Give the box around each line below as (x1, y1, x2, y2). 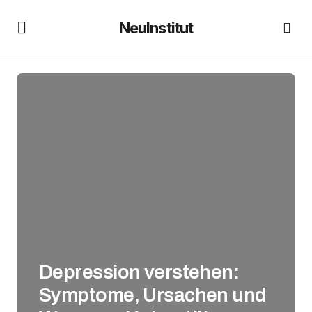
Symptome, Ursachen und (39, 284, 266, 306)
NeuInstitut (118, 18, 194, 37)
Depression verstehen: (39, 261, 240, 283)
